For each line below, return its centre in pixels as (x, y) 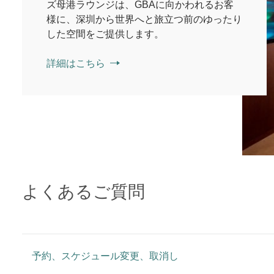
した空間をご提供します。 (105, 34)
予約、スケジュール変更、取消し (105, 256)
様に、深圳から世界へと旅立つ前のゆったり (144, 19)
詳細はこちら (76, 63)
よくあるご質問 (83, 192)
